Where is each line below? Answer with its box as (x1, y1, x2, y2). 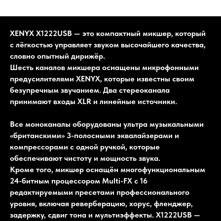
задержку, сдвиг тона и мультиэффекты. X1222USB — (10, 210, 200, 220)
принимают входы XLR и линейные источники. (10, 97, 177, 107)
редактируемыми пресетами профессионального (10, 187, 189, 197)
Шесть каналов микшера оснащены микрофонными (10, 63, 199, 73)
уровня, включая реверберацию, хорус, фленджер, (10, 199, 193, 209)
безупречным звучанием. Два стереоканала (10, 85, 170, 95)
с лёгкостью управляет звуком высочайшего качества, (10, 40, 206, 50)
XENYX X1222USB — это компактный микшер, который (10, 29, 206, 38)
